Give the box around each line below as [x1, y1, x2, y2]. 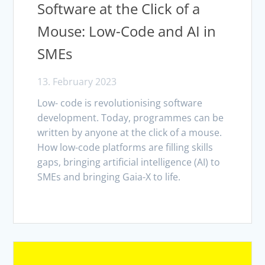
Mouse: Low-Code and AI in [37, 21, 216, 41]
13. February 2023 [37, 75, 117, 89]
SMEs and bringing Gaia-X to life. [37, 170, 181, 184]
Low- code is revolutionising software [37, 96, 203, 110]
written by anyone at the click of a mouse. [37, 126, 222, 140]
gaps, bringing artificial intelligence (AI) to [37, 156, 221, 169]
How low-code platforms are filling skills [37, 141, 214, 154]
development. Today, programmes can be [37, 111, 224, 125]
